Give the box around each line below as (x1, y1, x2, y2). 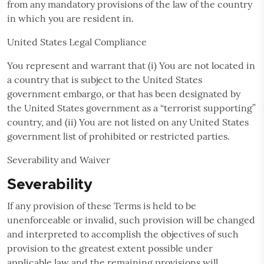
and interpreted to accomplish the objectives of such (7, 227, 239, 240)
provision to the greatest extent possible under (7, 242, 213, 254)
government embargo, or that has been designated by (7, 87, 240, 100)
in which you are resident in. (7, 12, 134, 24)
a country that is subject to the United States (7, 73, 202, 85)
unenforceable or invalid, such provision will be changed (7, 213, 255, 226)
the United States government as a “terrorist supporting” (7, 101, 256, 114)
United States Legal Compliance (7, 35, 147, 48)
